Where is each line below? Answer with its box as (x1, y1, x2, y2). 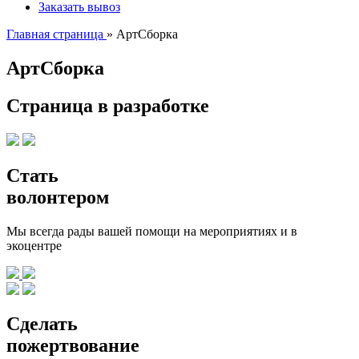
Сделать (6, 313, 78, 335)
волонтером (6, 186, 109, 208)
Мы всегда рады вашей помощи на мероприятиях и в (6, 224, 297, 238)
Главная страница (6, 27, 103, 41)
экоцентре (6, 238, 62, 252)
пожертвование (6, 335, 139, 357)
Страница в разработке (6, 95, 209, 116)
